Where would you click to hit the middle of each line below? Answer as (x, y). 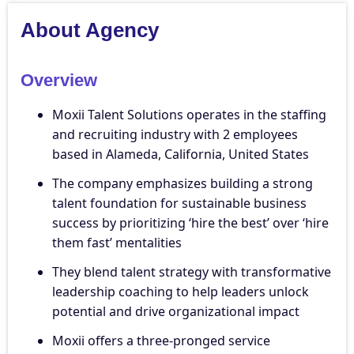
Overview (59, 81)
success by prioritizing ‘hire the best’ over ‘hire (190, 223)
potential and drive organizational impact (176, 312)
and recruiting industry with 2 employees (175, 135)
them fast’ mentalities (117, 243)
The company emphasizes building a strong (183, 184)
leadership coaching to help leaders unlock (181, 292)
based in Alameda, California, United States (181, 154)
